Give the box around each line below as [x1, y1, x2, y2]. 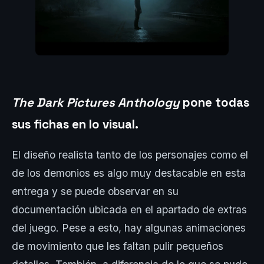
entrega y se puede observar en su [12, 185, 179, 198]
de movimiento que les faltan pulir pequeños [12, 240, 223, 253]
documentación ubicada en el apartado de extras [12, 203, 247, 216]
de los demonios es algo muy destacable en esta [12, 167, 246, 180]
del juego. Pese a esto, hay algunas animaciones [12, 222, 246, 235]
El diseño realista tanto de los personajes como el [12, 148, 248, 161]
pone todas [180, 94, 249, 110]
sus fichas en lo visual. [12, 116, 141, 132]
